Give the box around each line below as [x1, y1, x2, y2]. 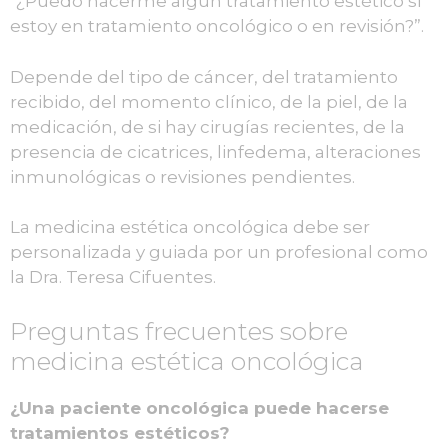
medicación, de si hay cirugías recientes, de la [10, 116, 405, 137]
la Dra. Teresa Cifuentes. [10, 267, 216, 288]
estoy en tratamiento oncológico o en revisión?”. [10, 16, 424, 37]
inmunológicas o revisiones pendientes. [10, 166, 355, 187]
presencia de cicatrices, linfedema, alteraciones [10, 141, 421, 162]
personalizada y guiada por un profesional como [10, 242, 428, 263]
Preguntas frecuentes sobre [10, 315, 348, 346]
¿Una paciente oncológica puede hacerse [10, 397, 389, 418]
